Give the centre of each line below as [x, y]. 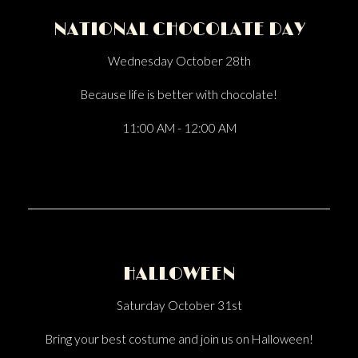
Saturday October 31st [179, 305]
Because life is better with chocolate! [179, 94]
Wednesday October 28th [179, 61]
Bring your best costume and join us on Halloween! [179, 339]
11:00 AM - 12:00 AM [179, 128]
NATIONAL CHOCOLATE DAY [179, 30]
